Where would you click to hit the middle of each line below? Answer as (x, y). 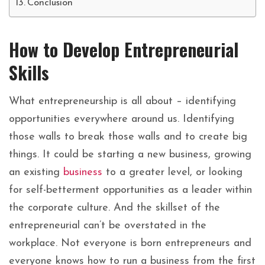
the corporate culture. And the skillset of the (114, 208)
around (149, 119)
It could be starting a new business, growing (147, 155)
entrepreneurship (80, 102)
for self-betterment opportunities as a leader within (130, 190)
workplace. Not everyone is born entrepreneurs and (130, 244)
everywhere (103, 119)
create (216, 137)
